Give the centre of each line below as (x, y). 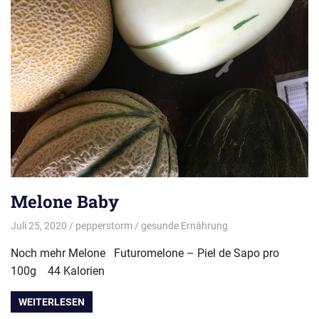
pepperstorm (104, 225)
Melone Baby (65, 202)
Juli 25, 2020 (39, 225)
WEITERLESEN (52, 302)
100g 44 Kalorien (90, 271)
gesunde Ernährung (184, 225)
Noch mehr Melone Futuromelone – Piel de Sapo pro (145, 253)
